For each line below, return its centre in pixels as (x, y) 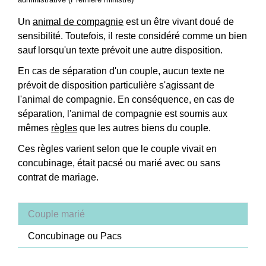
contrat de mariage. (58, 178)
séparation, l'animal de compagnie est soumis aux (123, 114)
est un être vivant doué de (179, 22)
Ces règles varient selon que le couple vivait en (117, 149)
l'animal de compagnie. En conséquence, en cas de (126, 100)
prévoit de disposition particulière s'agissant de (116, 85)
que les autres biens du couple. (144, 128)
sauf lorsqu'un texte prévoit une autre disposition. (120, 50)
